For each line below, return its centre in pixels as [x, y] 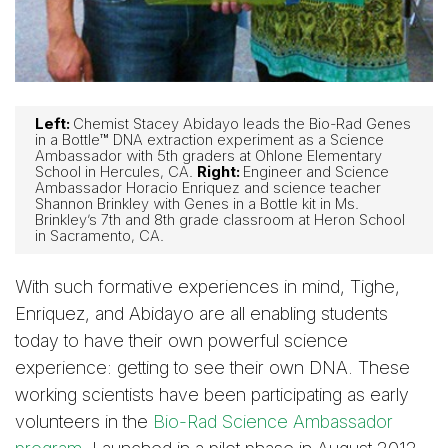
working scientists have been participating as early [212, 394]
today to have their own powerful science [181, 340]
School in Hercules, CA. [116, 171]
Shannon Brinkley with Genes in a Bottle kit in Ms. [197, 203]
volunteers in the [84, 421]
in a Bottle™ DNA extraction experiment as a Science [209, 139]
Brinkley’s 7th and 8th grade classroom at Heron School [220, 219]
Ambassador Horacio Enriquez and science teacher [208, 187]
